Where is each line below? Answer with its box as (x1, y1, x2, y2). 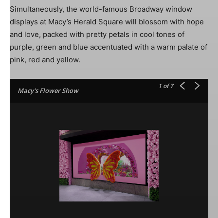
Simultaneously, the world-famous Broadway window (10, 4, 192, 14)
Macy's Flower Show (18, 86, 78, 95)
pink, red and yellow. (10, 54, 80, 64)
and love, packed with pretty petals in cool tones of (10, 29, 184, 39)
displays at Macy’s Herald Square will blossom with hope (10, 17, 204, 26)
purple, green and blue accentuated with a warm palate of (10, 42, 207, 52)
